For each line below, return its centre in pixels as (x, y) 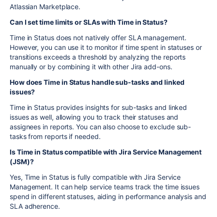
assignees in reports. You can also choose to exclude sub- (101, 127)
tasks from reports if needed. (55, 137)
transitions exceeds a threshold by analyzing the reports (98, 57)
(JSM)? (22, 162)
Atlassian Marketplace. (45, 7)
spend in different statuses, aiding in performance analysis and (108, 197)
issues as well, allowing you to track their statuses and (94, 117)
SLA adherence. (35, 206)
